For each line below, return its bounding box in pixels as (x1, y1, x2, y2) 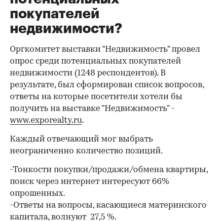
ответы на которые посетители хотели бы (10, 93, 183, 101)
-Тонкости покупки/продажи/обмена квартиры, (10, 166, 208, 174)
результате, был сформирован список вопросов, (10, 81, 204, 89)
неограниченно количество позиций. (10, 147, 163, 155)
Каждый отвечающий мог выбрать (10, 135, 153, 144)
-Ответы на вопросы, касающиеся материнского (10, 201, 207, 210)
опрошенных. (10, 189, 65, 198)
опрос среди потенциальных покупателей (10, 57, 181, 66)
